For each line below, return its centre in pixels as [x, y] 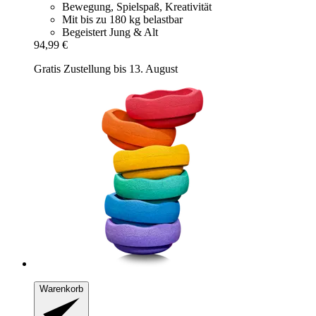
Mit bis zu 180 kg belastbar [122, 20]
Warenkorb [61, 289]
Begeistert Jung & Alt [110, 32]
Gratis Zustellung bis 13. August [106, 69]
